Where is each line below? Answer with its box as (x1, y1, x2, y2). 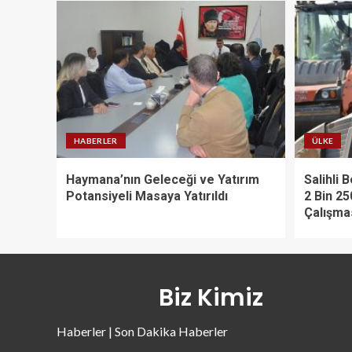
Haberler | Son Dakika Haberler (57, 324, 228, 339)
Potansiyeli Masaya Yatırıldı (66, 189, 228, 204)
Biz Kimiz (158, 281, 263, 315)
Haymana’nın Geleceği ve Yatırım (66, 172, 259, 188)
